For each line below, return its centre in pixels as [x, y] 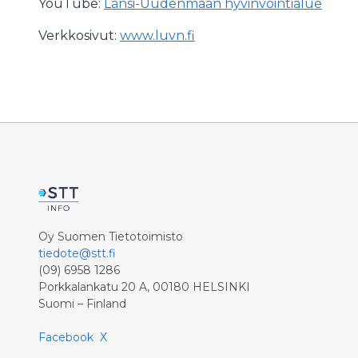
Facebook [66, 337]
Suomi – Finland [82, 304]
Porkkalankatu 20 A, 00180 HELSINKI [144, 287]
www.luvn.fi [157, 36]
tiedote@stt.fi [77, 253]
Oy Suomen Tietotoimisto [111, 237]
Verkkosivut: [79, 36]
